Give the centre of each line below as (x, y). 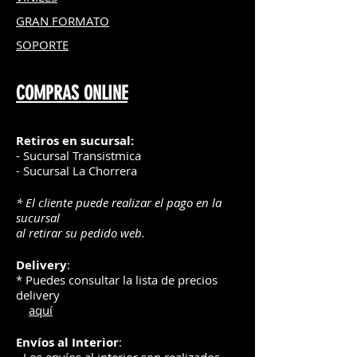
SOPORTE (42, 45)
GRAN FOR (45, 21)
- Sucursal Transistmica (78, 156)
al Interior (86, 343)
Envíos (35, 343)
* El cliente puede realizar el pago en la (119, 203)
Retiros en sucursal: (75, 141)
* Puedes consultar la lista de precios (117, 280)
